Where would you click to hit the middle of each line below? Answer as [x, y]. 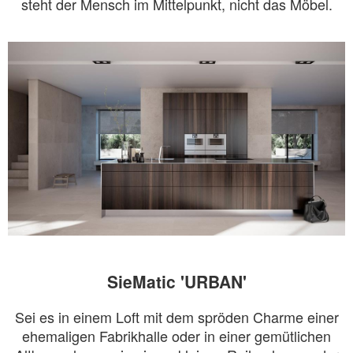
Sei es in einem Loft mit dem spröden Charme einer [176, 317]
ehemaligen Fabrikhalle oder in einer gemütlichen [176, 336]
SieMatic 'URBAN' [176, 282]
